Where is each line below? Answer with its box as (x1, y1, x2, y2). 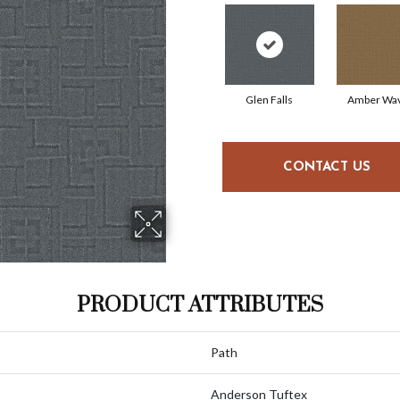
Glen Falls (246, 93, 293, 106)
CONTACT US (282, 160, 371, 174)
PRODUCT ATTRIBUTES (77, 292, 323, 319)
